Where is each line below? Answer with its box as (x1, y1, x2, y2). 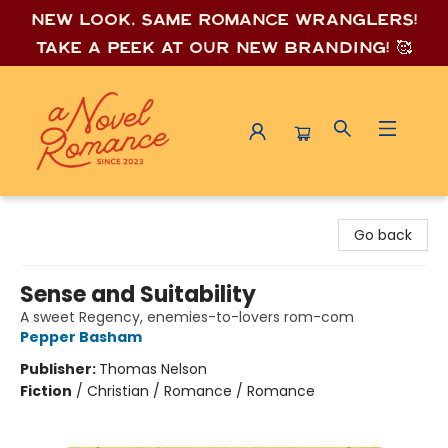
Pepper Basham (20, 327, 142, 347)
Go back (354, 225, 412, 245)
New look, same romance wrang (30, 10, 366, 29)
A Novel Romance (15, 203, 138, 223)
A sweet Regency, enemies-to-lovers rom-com (20, 307, 354, 327)
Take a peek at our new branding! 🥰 (36, 38, 412, 57)
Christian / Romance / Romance (87, 381, 315, 401)
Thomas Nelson (99, 359, 207, 379)
